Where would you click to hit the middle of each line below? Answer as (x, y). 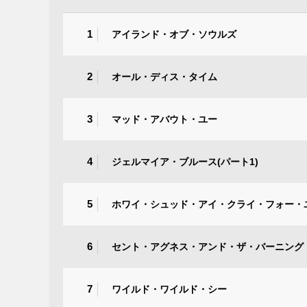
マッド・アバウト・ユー (164, 119)
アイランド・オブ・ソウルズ (174, 34)
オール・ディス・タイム (164, 76)
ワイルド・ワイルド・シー (169, 289)
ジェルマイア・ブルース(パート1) (185, 161)
